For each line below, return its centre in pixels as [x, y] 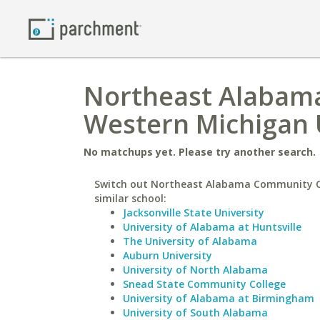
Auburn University [167, 255]
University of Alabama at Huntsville [212, 227]
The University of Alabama [190, 241]
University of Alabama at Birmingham [219, 298]
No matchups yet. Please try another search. [200, 152]
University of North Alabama [195, 270]
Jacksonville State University [194, 212]
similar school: [130, 198]
